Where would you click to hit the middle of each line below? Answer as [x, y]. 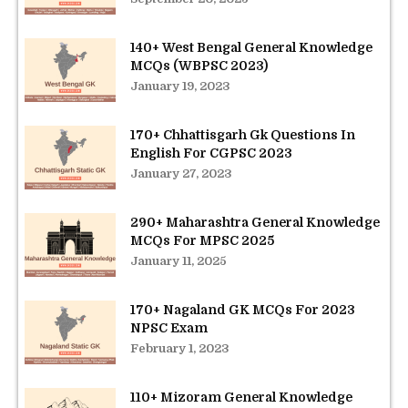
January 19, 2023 [180, 86]
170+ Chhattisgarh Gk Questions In [243, 134]
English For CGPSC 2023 [211, 153]
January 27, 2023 [181, 173]
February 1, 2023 [180, 348]
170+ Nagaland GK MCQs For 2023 [243, 309]
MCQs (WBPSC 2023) [199, 65]
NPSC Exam [169, 327]
